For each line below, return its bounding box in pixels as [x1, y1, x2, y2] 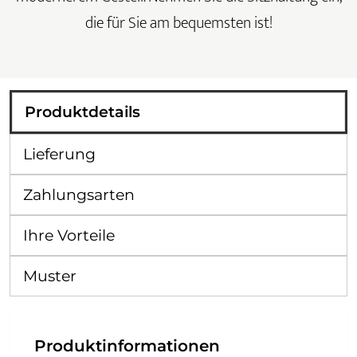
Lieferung [23, 145, 96, 164]
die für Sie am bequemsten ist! [84, 10, 273, 37]
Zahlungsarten [23, 186, 135, 205]
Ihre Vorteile [23, 226, 115, 245]
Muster [23, 267, 76, 286]
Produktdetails [25, 103, 140, 122]
